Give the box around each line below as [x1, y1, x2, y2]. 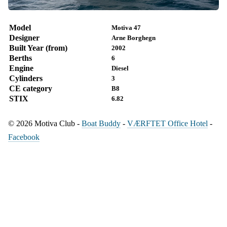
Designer [9, 33, 40, 42]
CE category [9, 84, 52, 93]
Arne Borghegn [111, 33, 156, 42]
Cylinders [9, 73, 43, 83]
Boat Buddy [82, 119, 121, 128]
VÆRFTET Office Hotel [127, 119, 208, 128]
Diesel [111, 64, 129, 72]
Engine [9, 63, 33, 72]
